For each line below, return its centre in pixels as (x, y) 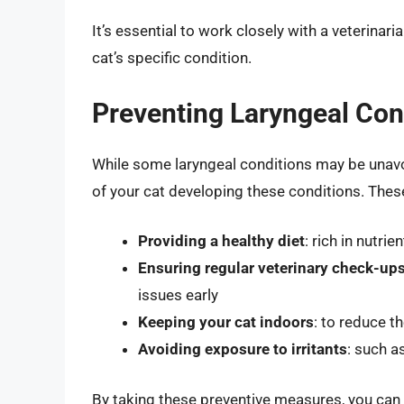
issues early (178, 295)
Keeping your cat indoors (226, 322)
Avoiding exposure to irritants (243, 349)
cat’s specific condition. (172, 58)
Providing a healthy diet (221, 241)
